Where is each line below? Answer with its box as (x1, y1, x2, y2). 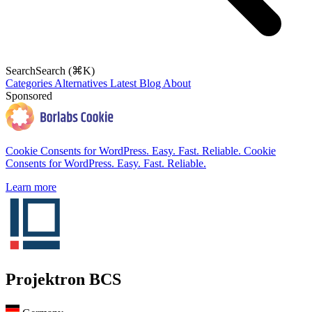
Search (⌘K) (36, 65, 95, 77)
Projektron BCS (6, 270, 121, 289)
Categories (6, 77, 54, 89)
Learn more (6, 180, 56, 193)
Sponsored (6, 90, 52, 102)
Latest (110, 77, 139, 89)
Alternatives (54, 77, 110, 89)
